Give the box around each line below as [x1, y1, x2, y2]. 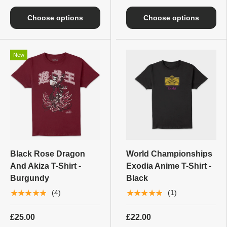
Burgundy [10, 173, 49, 182]
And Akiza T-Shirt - [10, 161, 81, 170]
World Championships [126, 149, 212, 158]
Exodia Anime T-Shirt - [126, 161, 211, 170]
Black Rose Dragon [10, 149, 85, 158]
